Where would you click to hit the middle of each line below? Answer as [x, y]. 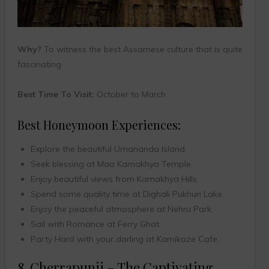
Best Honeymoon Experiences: [99, 124]
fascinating [39, 64]
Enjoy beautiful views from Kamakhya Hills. [114, 179]
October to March [130, 94]
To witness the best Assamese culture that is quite [142, 49]
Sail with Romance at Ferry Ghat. [95, 224]
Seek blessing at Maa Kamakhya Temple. [111, 164]
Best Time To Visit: [56, 94]
